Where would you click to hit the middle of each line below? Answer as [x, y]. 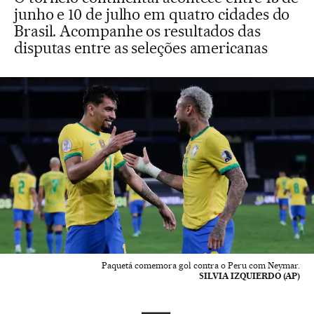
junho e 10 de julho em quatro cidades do [152, 14]
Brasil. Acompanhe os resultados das [137, 31]
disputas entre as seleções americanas [141, 48]
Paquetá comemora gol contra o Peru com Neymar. [201, 265]
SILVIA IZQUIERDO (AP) [250, 276]
